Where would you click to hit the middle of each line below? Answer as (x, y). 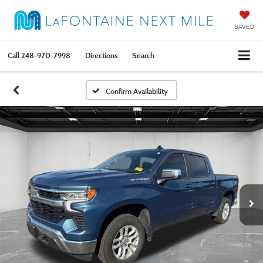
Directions (101, 55)
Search (143, 55)
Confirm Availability (136, 91)
